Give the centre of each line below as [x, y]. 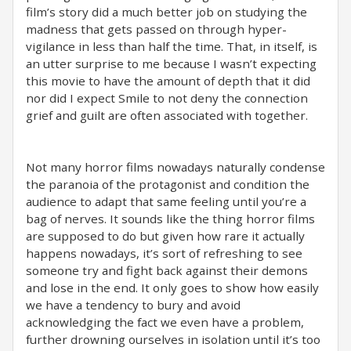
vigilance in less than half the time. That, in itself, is [172, 46]
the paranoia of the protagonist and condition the [168, 184]
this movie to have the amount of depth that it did [168, 81]
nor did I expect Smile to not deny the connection [167, 98]
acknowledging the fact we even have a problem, [165, 322]
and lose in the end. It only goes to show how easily [172, 288]
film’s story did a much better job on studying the [166, 12]
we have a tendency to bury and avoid [133, 305]
